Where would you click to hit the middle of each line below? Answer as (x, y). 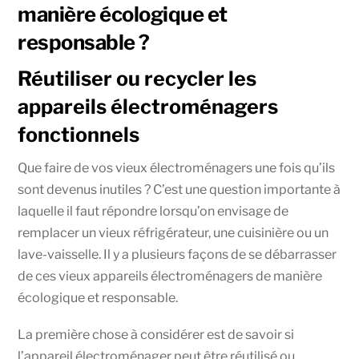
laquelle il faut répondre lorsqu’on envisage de (153, 211)
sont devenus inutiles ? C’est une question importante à (179, 189)
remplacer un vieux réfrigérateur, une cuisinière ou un (173, 232)
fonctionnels (79, 134)
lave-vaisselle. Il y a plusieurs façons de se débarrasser (177, 254)
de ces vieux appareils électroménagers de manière (170, 276)
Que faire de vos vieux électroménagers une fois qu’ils (177, 167)
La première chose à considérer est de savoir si (156, 334)
